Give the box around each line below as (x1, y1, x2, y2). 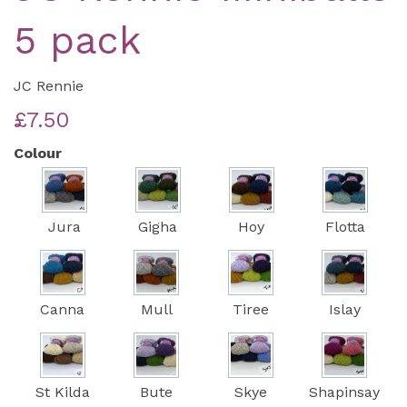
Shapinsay (309, 383, 381, 402)
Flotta (325, 218, 365, 236)
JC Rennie (14, 77, 84, 95)
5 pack (14, 17, 141, 64)
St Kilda (35, 383, 90, 402)
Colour (14, 144, 62, 163)
